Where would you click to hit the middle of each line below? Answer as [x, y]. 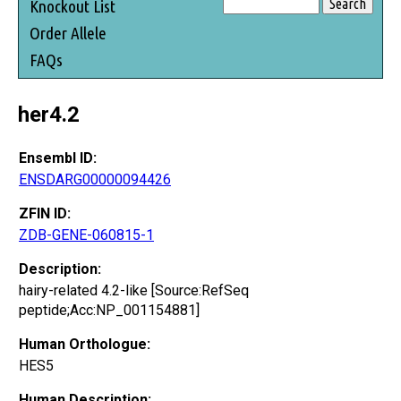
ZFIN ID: [45, 213]
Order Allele [68, 33]
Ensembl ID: [58, 158]
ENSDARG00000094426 [95, 179]
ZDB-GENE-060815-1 [86, 235]
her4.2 [49, 114]
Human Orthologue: [85, 344]
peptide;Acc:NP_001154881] [109, 310]
